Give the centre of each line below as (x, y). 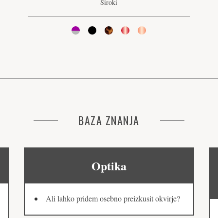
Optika (109, 166)
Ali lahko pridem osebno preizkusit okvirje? (113, 199)
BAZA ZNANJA (109, 120)
